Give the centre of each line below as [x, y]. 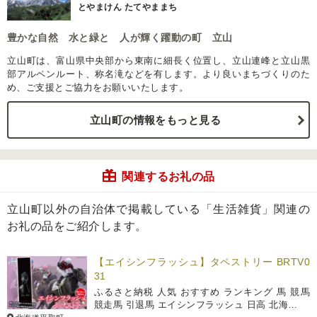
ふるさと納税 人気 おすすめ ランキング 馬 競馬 [202, 292]
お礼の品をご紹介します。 [77, 226]
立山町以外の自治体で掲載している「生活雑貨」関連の [158, 209]
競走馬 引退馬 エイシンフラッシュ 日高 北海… [196, 305]
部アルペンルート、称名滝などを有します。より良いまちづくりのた [158, 74]
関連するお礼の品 [168, 177]
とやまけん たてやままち [128, 7]
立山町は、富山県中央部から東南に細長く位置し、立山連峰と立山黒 [158, 61]
